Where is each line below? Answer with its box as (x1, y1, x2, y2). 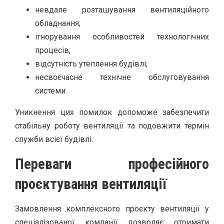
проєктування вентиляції (15, 175, 166, 192)
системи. (35, 85, 67, 95)
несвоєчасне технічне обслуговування (35, 72, 209, 82)
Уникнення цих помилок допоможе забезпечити (15, 107, 209, 117)
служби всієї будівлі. (15, 134, 93, 144)
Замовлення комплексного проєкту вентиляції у (15, 203, 209, 213)
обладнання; (35, 18, 80, 28)
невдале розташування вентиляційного (35, 4, 209, 14)
